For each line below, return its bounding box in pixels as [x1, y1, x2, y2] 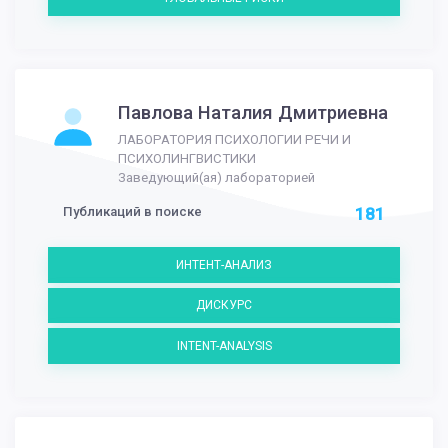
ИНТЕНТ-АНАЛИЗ [176, 257, 272, 272]
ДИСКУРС [196, 298, 252, 313]
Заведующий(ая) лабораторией [118, 169, 315, 185]
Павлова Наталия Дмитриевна [118, 101, 388, 124]
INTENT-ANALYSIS [176, 338, 272, 353]
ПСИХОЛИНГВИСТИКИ [118, 150, 256, 166]
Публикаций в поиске [63, 203, 202, 219]
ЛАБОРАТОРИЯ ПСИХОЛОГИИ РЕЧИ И [118, 131, 351, 147]
